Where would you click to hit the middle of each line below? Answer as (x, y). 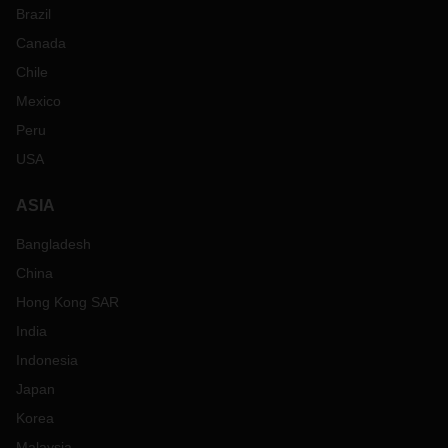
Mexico (38, 101)
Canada (41, 43)
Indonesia (47, 360)
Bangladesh (53, 244)
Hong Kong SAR (67, 302)
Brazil (33, 14)
